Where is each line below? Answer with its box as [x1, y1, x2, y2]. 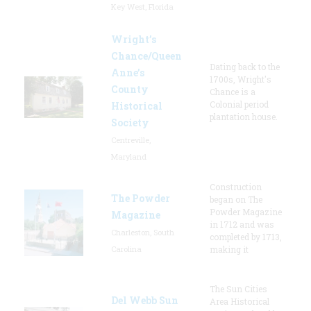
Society [111, 115, 149, 129]
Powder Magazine [210, 205, 282, 217]
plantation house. [210, 110, 278, 122]
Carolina [111, 243, 142, 254]
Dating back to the [210, 60, 280, 72]
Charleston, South [111, 226, 174, 237]
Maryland [111, 151, 146, 162]
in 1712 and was [210, 218, 274, 230]
